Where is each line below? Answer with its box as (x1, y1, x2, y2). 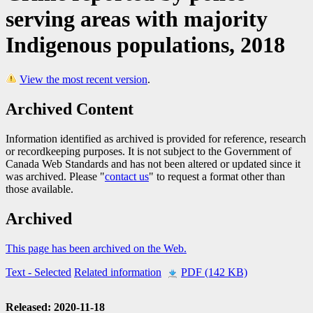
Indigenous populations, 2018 (6, 31, 285, 57)
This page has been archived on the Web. (6, 242, 187, 254)
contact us (105, 170, 149, 182)
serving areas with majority (6, 6, 268, 31)
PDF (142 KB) (181, 265, 247, 278)
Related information (74, 265, 161, 278)
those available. (6, 182, 73, 195)
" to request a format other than (149, 170, 285, 182)
